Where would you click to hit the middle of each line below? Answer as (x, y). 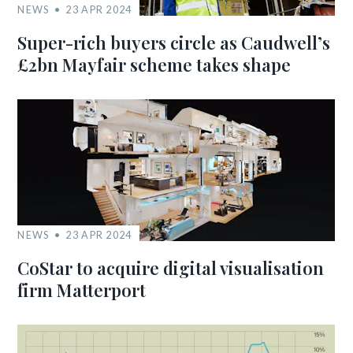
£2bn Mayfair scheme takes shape (154, 65)
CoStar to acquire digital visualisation (171, 268)
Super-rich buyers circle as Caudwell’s (174, 43)
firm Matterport (82, 290)
